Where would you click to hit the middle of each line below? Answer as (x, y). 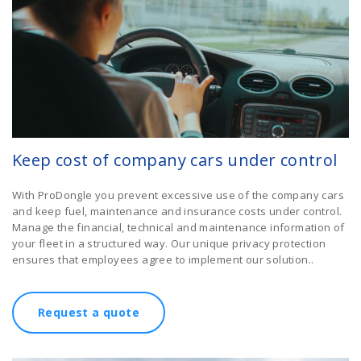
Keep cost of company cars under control (175, 160)
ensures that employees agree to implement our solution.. (163, 260)
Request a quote (89, 313)
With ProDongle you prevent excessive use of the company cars (178, 195)
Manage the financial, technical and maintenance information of (178, 228)
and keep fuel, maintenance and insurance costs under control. (177, 212)
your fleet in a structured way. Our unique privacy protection (169, 244)
